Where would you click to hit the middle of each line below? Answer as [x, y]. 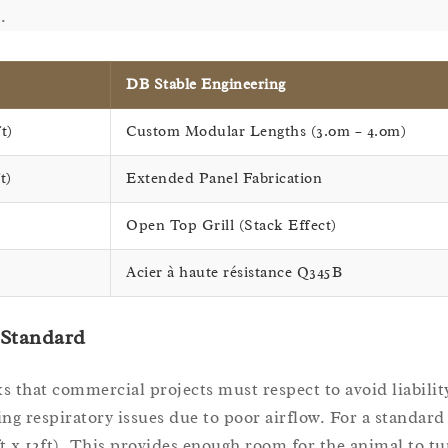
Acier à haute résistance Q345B [234, 272]
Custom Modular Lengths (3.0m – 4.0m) [266, 131]
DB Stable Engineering [206, 84]
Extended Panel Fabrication [224, 178]
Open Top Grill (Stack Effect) [231, 225]
